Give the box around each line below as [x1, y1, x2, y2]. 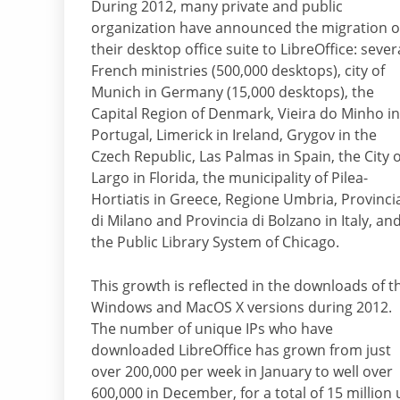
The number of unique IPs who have [91, 319, 333, 339]
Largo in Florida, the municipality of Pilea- [91, 168, 368, 188]
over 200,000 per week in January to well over [91, 362, 393, 382]
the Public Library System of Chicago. [91, 232, 339, 253]
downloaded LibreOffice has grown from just [91, 340, 391, 361]
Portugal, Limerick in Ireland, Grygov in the [91, 125, 377, 146]
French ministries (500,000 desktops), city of [91, 61, 385, 81]
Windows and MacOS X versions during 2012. [91, 297, 392, 318]
